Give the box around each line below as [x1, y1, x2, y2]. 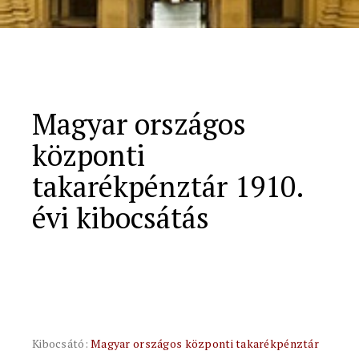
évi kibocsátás [32, 199, 209, 236]
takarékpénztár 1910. [32, 167, 304, 205]
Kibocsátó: [32, 336, 91, 351]
